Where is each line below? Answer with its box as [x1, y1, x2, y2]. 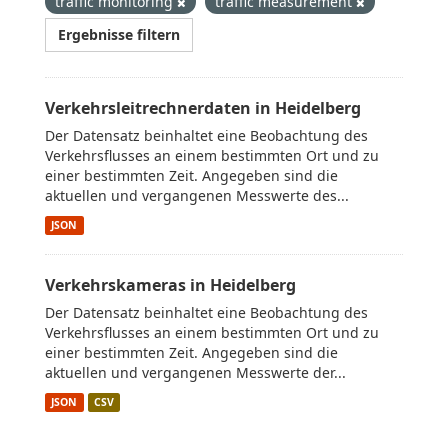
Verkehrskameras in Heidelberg [45, 274, 296, 296]
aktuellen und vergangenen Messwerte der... [45, 363, 346, 382]
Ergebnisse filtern [58, 25, 180, 44]
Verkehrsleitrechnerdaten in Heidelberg [45, 97, 361, 119]
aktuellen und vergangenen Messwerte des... [45, 186, 349, 205]
